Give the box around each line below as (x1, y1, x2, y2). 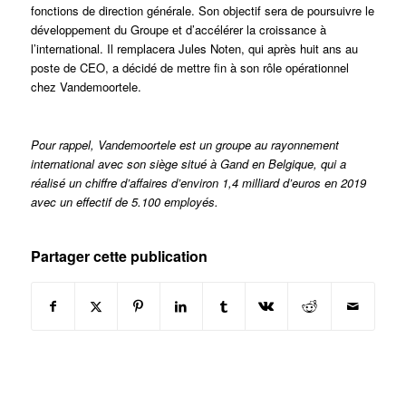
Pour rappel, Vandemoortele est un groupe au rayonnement (30, 136, 339, 154)
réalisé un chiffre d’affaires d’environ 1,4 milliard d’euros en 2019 (30, 174, 366, 192)
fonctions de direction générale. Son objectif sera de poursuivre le (30, 2, 374, 20)
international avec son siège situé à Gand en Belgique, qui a (30, 155, 346, 173)
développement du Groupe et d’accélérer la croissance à (30, 21, 326, 39)
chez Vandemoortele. (30, 78, 141, 96)
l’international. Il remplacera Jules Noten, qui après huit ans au (30, 40, 358, 58)
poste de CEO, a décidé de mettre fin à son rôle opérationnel (30, 59, 349, 77)
